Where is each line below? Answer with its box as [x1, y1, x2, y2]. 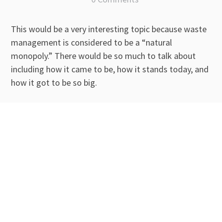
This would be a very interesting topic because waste [11, 23, 207, 35]
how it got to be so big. [11, 77, 97, 89]
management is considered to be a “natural [11, 37, 172, 49]
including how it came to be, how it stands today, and [11, 63, 209, 75]
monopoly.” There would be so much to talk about [11, 50, 196, 62]
